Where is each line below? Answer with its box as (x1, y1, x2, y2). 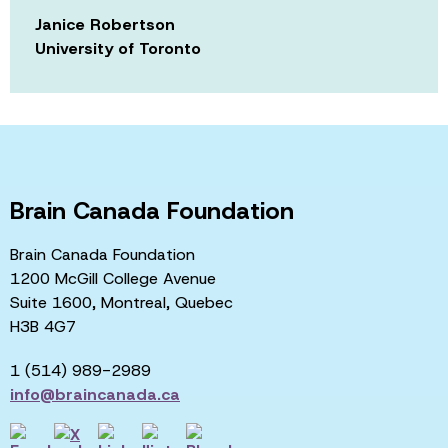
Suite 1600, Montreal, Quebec (10, 291, 233, 313)
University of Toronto (35, 37, 201, 59)
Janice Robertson (35, 13, 175, 35)
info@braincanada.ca (10, 383, 180, 405)
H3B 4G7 (10, 315, 76, 337)
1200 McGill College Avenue (10, 267, 216, 289)
